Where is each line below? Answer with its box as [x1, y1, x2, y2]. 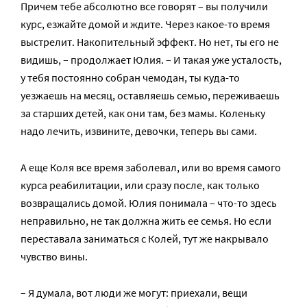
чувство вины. [21, 249, 88, 264]
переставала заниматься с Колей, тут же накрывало [21, 232, 269, 246]
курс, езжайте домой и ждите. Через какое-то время [21, 17, 270, 32]
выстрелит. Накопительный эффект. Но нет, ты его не [21, 35, 279, 49]
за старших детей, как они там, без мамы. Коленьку [21, 106, 265, 121]
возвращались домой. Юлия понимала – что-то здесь [21, 196, 277, 210]
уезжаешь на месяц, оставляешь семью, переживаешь [21, 88, 280, 103]
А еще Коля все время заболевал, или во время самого [21, 160, 281, 175]
